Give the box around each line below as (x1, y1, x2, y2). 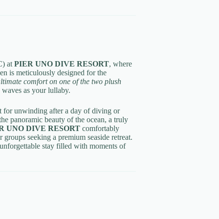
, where (109, 60, 132, 68)
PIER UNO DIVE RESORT (14, 60, 109, 68)
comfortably (80, 124, 119, 133)
